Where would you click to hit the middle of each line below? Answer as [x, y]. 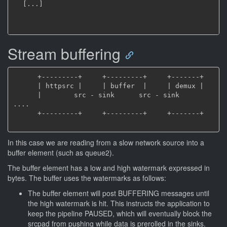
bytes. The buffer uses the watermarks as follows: [87, 178]
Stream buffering [64, 53]
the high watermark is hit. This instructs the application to [119, 203]
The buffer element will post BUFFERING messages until [119, 193]
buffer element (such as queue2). [61, 153]
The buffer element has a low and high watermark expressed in [109, 168]
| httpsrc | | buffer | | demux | [25, 86]
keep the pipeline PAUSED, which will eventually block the [120, 213]
